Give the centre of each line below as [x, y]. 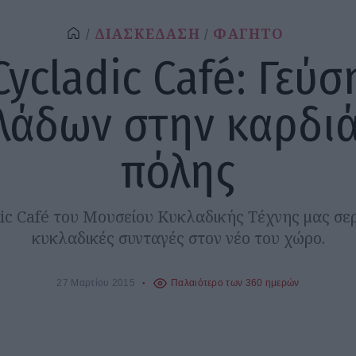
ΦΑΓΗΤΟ [249, 34]
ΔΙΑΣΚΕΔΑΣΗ [147, 34]
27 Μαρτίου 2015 [96, 283]
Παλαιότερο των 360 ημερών [235, 283]
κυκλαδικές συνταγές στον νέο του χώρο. [178, 238]
